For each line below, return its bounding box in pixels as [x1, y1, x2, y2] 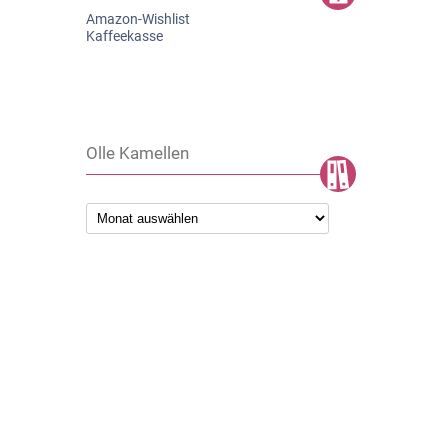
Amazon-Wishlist [86, 11, 190, 28]
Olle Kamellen [86, 143, 189, 164]
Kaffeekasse [86, 28, 163, 45]
